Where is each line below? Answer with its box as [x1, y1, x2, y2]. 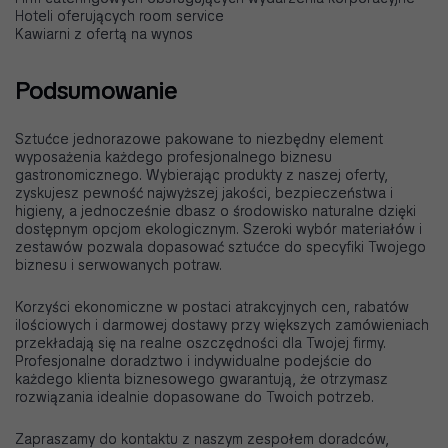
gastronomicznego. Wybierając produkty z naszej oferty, [15, 166, 388, 185]
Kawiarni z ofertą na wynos [15, 25, 193, 44]
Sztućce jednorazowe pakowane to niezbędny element [15, 130, 383, 149]
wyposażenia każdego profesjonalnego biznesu [15, 148, 332, 167]
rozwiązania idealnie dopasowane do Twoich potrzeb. [15, 388, 374, 407]
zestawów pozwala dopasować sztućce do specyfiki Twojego [15, 238, 426, 257]
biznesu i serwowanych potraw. [15, 256, 222, 275]
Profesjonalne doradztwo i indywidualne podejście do [15, 352, 372, 371]
